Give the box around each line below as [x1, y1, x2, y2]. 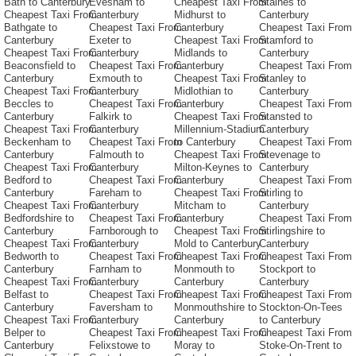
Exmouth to [89, 72, 142, 85]
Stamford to [259, 34, 313, 47]
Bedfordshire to [4, 212, 74, 225]
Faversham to [89, 301, 153, 314]
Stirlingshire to [259, 225, 325, 238]
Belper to [4, 327, 45, 339]
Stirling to [259, 187, 303, 199]
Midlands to [174, 47, 227, 60]
